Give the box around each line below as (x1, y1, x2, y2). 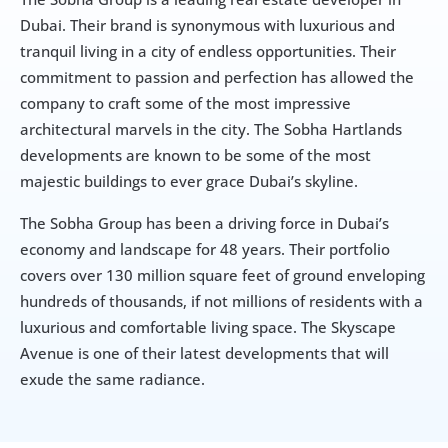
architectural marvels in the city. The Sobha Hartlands (20, 119, 402, 140)
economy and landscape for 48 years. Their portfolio (20, 239, 390, 260)
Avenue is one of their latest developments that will (20, 343, 389, 364)
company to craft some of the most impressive (20, 93, 351, 114)
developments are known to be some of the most (20, 145, 371, 166)
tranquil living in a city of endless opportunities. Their (20, 41, 396, 62)
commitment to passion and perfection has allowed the (20, 67, 414, 88)
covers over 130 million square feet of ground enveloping (20, 265, 425, 286)
